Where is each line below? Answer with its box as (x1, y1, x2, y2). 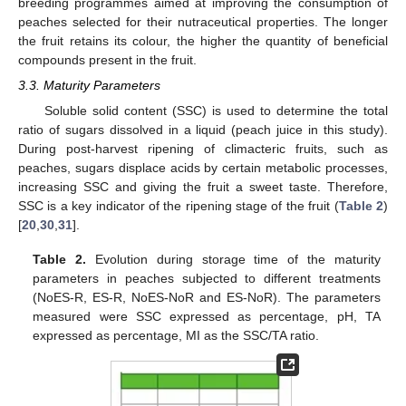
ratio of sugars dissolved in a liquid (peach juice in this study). (18, 121, 388, 137)
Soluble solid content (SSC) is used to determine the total (43, 102, 388, 118)
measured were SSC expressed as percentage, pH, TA (33, 309, 381, 324)
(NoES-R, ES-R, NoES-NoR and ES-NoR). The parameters (33, 290, 381, 305)
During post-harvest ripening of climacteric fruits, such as (18, 140, 388, 156)
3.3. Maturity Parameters (18, 77, 160, 92)
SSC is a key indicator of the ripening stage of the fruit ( (18, 198, 339, 213)
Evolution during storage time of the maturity (86, 252, 381, 267)
